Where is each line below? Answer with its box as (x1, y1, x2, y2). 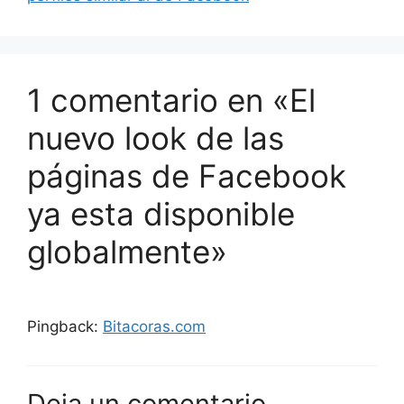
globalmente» (27, 232, 227, 271)
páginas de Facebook (27, 156, 346, 195)
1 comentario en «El (27, 80, 316, 119)
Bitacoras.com (103, 317, 206, 335)
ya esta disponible (27, 194, 295, 233)
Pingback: (27, 317, 103, 335)
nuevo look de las (27, 118, 284, 157)
